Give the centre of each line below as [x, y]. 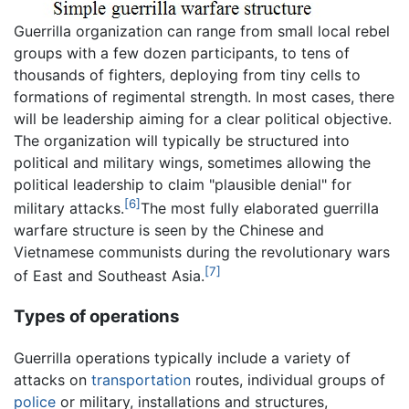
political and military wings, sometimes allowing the [192, 162]
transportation [141, 379]
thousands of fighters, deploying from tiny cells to [187, 74]
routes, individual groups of [288, 379]
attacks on [52, 379]
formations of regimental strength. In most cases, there [204, 96]
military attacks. [69, 208]
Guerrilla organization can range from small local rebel [202, 31]
